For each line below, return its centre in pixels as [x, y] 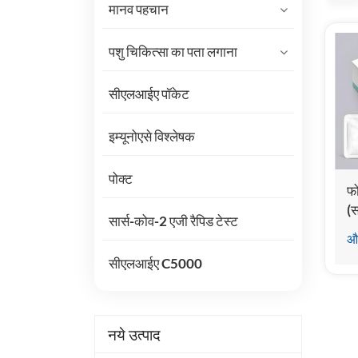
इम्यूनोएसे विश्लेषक [151, 136]
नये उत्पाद [134, 334]
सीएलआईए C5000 [155, 263]
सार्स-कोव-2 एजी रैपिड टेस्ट [173, 221]
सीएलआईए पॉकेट [149, 93]
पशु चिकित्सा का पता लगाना [173, 51]
